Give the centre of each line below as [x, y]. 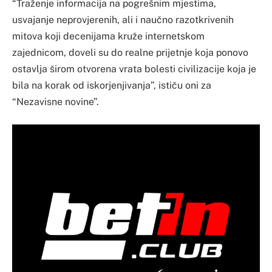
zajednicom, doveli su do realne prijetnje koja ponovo [130, 52]
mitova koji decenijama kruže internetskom [108, 36]
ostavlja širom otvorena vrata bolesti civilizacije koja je [134, 69]
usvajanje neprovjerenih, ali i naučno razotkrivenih [123, 19]
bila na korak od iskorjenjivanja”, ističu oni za [112, 85]
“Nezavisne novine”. [56, 101]
